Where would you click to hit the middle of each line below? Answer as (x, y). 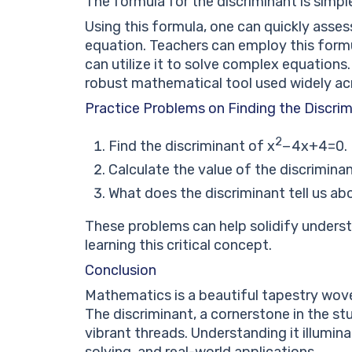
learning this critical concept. (178, 245)
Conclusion (121, 270)
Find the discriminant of (188, 146)
